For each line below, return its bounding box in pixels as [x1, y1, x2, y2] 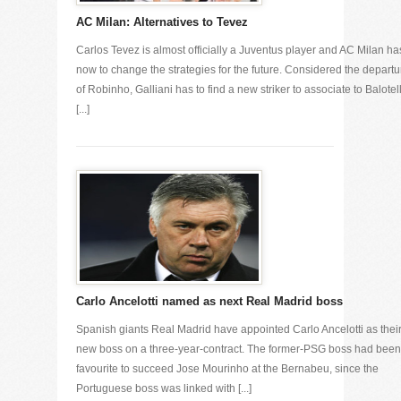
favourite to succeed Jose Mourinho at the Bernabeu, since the [76, 363, 379, 375]
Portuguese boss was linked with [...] [76, 382, 252, 395]
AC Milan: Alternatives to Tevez [76, 15, 248, 29]
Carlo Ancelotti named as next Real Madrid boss [76, 294, 343, 308]
